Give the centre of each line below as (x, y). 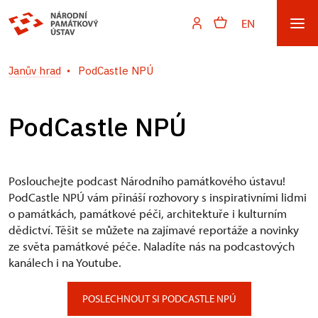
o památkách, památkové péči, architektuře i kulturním (148, 213)
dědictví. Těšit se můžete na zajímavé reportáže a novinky (154, 230)
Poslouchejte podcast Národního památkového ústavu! (147, 181)
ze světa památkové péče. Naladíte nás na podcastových (152, 246)
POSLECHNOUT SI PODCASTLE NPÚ (159, 298)
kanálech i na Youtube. (65, 262)
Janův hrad (35, 71)
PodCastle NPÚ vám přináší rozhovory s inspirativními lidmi (158, 197)
